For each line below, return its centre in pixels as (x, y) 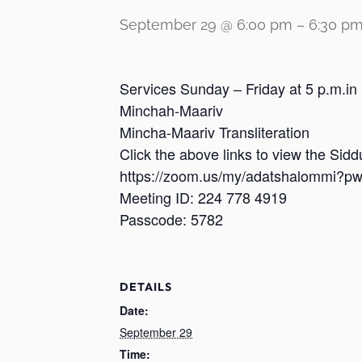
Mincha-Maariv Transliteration (215, 131)
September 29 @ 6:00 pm (206, 24)
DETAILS (146, 286)
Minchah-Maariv (173, 109)
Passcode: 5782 (171, 219)
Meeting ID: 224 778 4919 (208, 197)
